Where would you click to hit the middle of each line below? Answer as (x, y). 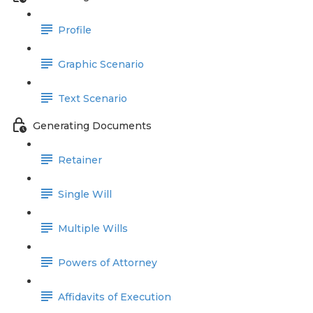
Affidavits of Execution (115, 297)
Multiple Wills (93, 229)
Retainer (80, 160)
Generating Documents (92, 126)
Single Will (85, 195)
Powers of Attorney (108, 263)
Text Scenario (93, 99)
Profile (75, 30)
